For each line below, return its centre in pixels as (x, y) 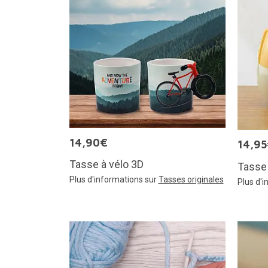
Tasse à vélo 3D (106, 164)
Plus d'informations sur (114, 179)
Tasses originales (191, 179)
